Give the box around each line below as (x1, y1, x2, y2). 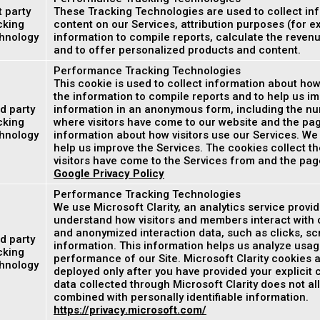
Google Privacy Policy (54, 167, 164, 180)
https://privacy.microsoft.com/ (54, 304, 206, 316)
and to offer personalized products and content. (54, 44, 301, 56)
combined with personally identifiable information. (54, 291, 309, 304)
